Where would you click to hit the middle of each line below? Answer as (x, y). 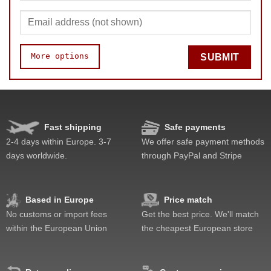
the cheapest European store (197, 228)
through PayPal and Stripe (192, 155)
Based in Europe (60, 199)
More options (60, 56)
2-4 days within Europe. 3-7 (59, 141)
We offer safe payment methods (203, 141)
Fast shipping (73, 127)
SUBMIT (220, 57)
